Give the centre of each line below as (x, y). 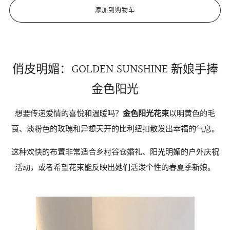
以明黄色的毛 (192, 113)
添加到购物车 (115, 10)
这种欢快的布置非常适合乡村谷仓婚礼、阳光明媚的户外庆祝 (115, 152)
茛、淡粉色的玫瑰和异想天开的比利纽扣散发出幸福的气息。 (115, 129)
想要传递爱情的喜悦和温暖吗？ (69, 113)
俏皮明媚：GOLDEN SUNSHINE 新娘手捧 (115, 70)
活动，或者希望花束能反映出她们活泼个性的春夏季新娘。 (115, 167)
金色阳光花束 (146, 113)
